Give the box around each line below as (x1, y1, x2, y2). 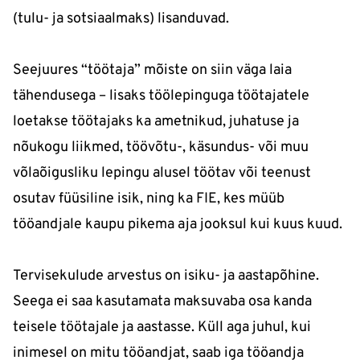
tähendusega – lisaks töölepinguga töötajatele (13, 86, 309, 105)
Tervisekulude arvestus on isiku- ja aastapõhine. (13, 266, 319, 285)
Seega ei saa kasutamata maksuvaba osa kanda (13, 292, 312, 311)
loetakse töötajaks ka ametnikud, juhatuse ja (13, 112, 299, 131)
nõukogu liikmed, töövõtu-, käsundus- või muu (13, 137, 309, 157)
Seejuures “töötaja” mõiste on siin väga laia (13, 60, 292, 80)
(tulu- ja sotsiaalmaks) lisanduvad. (13, 9, 229, 28)
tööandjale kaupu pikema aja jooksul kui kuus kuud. (13, 215, 342, 234)
